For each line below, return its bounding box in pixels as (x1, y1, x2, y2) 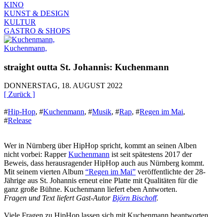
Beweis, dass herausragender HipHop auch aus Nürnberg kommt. (4, 159, 204, 168)
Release (8, 116, 31, 125)
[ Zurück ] (4, 90, 35, 99)
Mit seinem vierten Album (4, 168, 85, 176)
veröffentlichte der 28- (136, 168, 205, 176)
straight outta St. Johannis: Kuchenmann (4, 62, 169, 72)
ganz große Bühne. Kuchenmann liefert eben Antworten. (4, 185, 177, 194)
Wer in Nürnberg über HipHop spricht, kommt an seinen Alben (4, 141, 197, 150)
